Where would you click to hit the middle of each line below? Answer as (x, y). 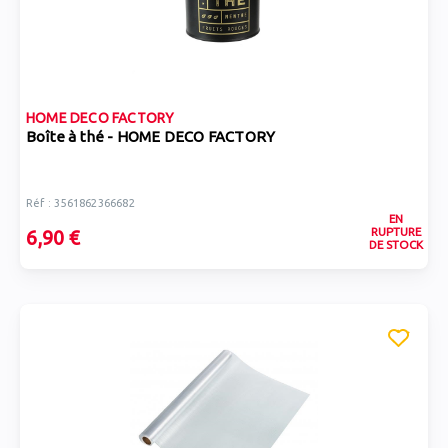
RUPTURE (395, 231)
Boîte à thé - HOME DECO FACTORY (151, 136)
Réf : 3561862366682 (80, 203)
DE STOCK (395, 244)
